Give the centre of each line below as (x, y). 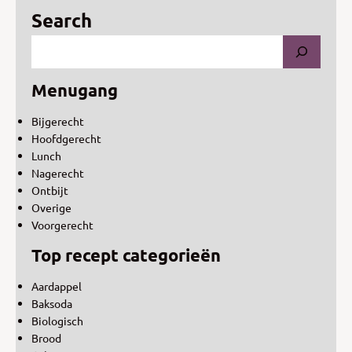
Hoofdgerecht (66, 138)
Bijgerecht (58, 121)
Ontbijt (50, 190)
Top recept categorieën (126, 255)
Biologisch (57, 320)
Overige (51, 207)
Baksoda (52, 303)
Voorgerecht (62, 224)
